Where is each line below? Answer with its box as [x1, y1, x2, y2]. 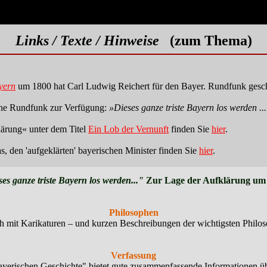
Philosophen [108, 207, 159, 218]
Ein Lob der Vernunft [88, 124, 169, 134]
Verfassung [111, 250, 156, 260]
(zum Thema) [159, 33, 252, 48]
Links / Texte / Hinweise [15, 33, 159, 48]
